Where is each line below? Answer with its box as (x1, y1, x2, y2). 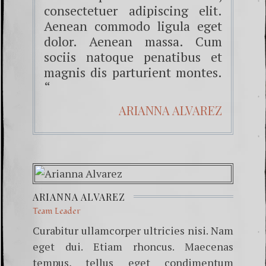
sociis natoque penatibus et (44, 47, 222, 65)
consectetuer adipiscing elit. (44, 1, 222, 19)
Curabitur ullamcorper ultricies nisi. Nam (33, 223, 233, 237)
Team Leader (33, 204, 81, 217)
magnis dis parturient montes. (44, 63, 222, 81)
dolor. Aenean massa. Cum (44, 32, 222, 50)
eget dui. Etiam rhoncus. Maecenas (33, 239, 233, 254)
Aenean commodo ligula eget (44, 17, 222, 34)
